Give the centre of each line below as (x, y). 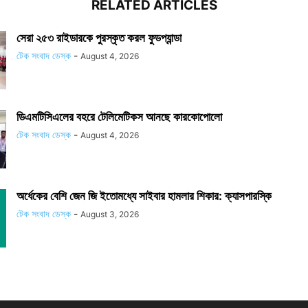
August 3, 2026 (110, 214)
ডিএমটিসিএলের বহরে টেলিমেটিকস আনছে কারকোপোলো (119, 117)
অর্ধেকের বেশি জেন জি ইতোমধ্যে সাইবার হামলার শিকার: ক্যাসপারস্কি (144, 196)
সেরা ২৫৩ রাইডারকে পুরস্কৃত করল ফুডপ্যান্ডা (99, 38)
